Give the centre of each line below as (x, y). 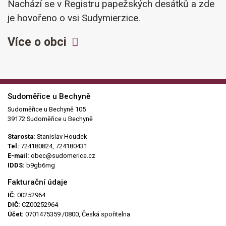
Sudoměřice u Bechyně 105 (47, 109)
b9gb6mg (40, 165)
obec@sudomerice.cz (62, 156)
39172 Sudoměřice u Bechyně (50, 119)
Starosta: (22, 136)
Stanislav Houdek (62, 136)
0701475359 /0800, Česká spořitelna (77, 214)
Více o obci (37, 42)
